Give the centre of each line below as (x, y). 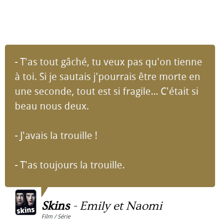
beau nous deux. (52, 106)
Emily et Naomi (121, 206)
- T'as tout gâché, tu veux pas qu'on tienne (109, 62)
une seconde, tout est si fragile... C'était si (107, 91)
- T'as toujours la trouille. (70, 165)
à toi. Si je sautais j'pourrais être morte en (108, 77)
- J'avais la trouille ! (56, 136)
